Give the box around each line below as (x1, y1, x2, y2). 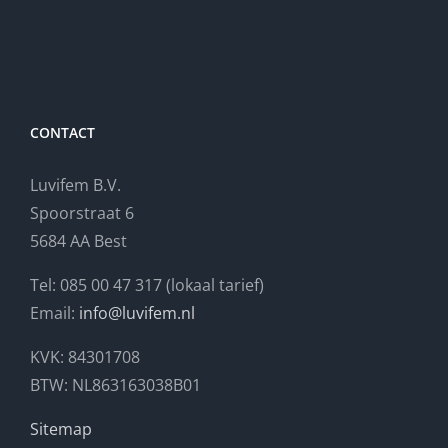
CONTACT (30, 122, 95, 142)
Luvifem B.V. (30, 173, 121, 196)
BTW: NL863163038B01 (30, 373, 201, 396)
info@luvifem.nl (79, 301, 195, 324)
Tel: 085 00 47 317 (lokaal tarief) (30, 273, 264, 296)
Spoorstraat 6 (30, 201, 134, 224)
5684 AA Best (30, 229, 127, 252)
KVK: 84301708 (30, 345, 140, 368)
